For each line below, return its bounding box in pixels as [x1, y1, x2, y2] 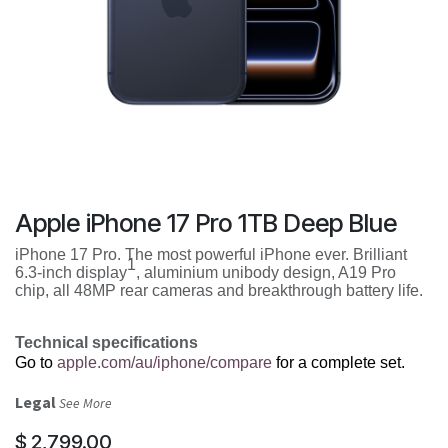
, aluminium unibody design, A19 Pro [136, 264, 396, 281]
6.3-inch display [15, 264, 127, 281]
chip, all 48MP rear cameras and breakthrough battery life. [15, 282, 423, 299]
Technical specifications [15, 334, 198, 351]
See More [59, 395, 112, 412]
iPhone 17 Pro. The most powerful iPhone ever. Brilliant [15, 246, 407, 263]
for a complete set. [272, 354, 405, 371]
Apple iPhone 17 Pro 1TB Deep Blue [15, 208, 397, 238]
